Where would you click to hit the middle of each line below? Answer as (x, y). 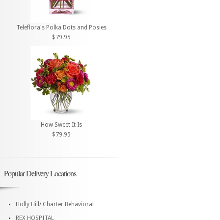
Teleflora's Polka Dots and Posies (61, 28)
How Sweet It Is (61, 124)
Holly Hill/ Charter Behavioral (55, 204)
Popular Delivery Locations (40, 173)
